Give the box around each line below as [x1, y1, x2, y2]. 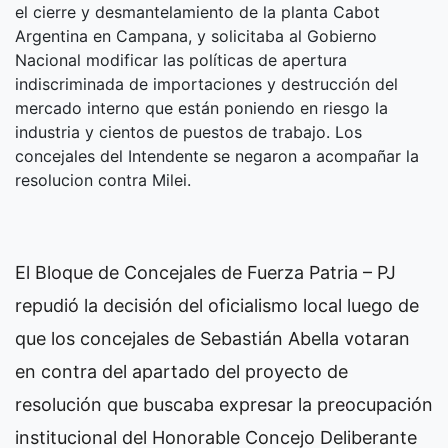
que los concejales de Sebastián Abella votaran [15, 327, 410, 349]
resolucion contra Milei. [15, 169, 191, 190]
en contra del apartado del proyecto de [15, 360, 348, 382]
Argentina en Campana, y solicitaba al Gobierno [15, 25, 377, 46]
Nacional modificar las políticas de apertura [15, 49, 347, 70]
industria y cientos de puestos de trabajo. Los [15, 121, 362, 142]
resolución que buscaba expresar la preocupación [15, 393, 433, 415]
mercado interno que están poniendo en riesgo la [15, 97, 388, 118]
